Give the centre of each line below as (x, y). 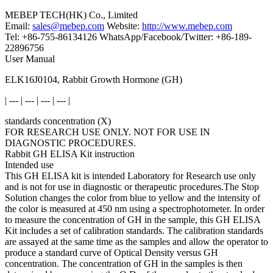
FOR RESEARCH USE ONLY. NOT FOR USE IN (108, 132)
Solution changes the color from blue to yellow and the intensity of (133, 198)
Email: (19, 26)
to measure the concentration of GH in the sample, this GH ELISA (133, 220)
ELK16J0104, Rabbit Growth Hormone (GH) (94, 80)
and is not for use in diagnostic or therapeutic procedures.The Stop (132, 187)
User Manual (30, 59)
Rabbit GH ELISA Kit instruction (70, 154)
